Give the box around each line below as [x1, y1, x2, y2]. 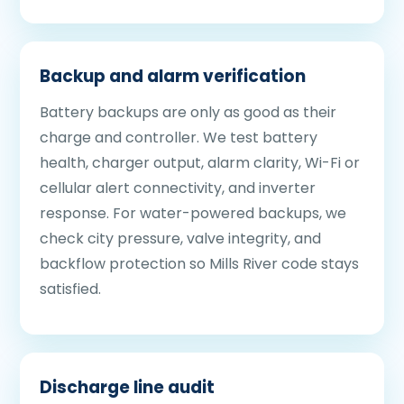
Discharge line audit [40, 375, 215, 399]
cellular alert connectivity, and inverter [40, 178, 316, 198]
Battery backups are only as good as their [40, 102, 336, 123]
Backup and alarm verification [40, 64, 306, 88]
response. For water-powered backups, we [40, 203, 346, 224]
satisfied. [40, 279, 101, 299]
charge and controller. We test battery [40, 127, 317, 148]
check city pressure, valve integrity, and [40, 228, 321, 249]
